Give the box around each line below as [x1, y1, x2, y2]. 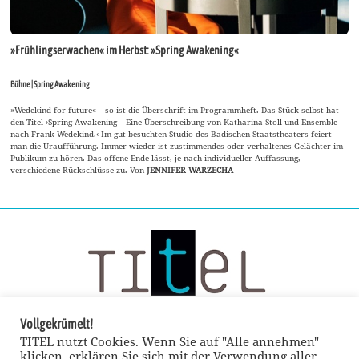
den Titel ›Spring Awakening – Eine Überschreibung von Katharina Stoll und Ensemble [10, 115, 338, 127]
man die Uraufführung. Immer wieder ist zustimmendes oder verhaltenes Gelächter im [10, 139, 344, 151]
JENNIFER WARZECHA [147, 163, 234, 175]
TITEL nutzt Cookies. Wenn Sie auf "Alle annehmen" [20, 333, 319, 349]
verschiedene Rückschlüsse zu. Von [10, 163, 147, 175]
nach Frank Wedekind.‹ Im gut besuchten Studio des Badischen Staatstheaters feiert [10, 127, 333, 139]
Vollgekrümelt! [20, 317, 93, 331]
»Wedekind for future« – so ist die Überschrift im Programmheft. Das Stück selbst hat [10, 103, 340, 115]
